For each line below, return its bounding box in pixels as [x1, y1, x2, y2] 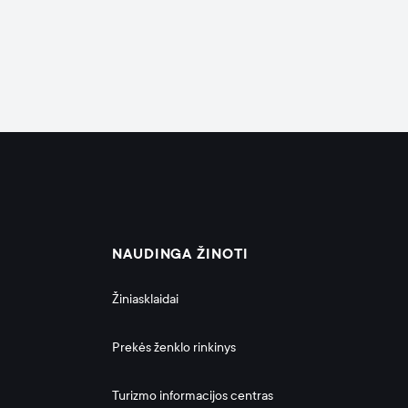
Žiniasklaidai [112, 291, 178, 307]
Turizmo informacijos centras [112, 388, 273, 403]
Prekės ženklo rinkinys [112, 340, 236, 355]
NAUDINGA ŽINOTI [112, 246, 249, 262]
